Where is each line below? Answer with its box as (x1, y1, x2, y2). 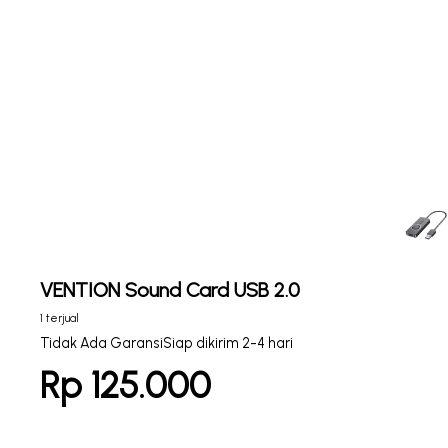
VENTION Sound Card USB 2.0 (40, 278, 300, 302)
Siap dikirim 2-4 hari (163, 334, 293, 352)
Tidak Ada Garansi (40, 334, 163, 352)
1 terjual (40, 312, 79, 325)
